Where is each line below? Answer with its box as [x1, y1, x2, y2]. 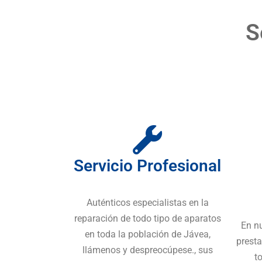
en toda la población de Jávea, [84, 229, 211, 240]
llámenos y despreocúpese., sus [82, 244, 213, 256]
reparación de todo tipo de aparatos [74, 213, 221, 225]
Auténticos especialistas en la [86, 197, 209, 209]
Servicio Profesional [74, 156, 221, 176]
